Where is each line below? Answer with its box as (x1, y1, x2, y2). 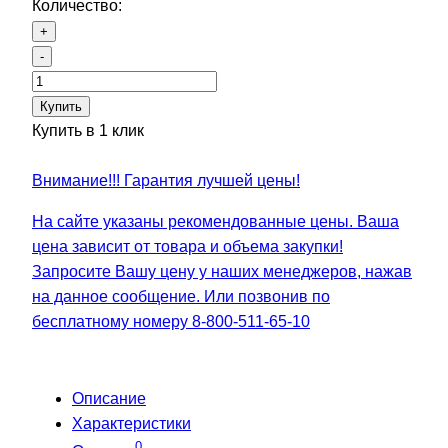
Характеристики (72, 414, 191, 432)
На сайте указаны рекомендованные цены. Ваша (32, 212, 399, 230)
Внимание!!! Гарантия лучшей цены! (32, 171, 300, 189)
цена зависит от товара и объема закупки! (32, 237, 343, 255)
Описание (72, 389, 146, 407)
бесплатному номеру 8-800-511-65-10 (32, 312, 310, 330)
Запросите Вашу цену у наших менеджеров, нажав (32, 262, 412, 280)
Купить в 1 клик (32, 121, 144, 139)
